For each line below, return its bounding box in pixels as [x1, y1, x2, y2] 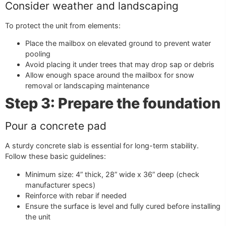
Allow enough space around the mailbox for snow [25, 71, 194, 80]
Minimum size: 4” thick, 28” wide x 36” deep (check [25, 169, 199, 179]
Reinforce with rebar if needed [25, 191, 127, 200]
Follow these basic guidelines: [5, 152, 106, 161]
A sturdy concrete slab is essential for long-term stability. [5, 141, 199, 150]
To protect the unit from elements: [5, 21, 121, 30]
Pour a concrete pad [5, 120, 106, 133]
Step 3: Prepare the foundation [5, 94, 220, 112]
